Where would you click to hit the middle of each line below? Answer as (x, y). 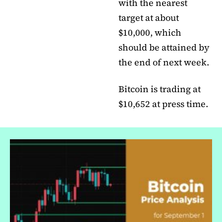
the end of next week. (164, 62)
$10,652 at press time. (163, 104)
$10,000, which (150, 33)
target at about (149, 18)
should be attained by (164, 48)
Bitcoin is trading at (160, 89)
